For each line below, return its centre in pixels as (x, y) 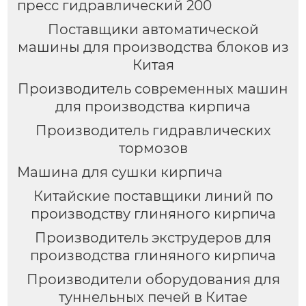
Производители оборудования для (153, 279)
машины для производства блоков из (153, 47)
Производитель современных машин (153, 89)
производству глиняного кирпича (153, 213)
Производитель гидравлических (153, 131)
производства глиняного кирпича (153, 255)
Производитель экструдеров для (153, 237)
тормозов (153, 149)
